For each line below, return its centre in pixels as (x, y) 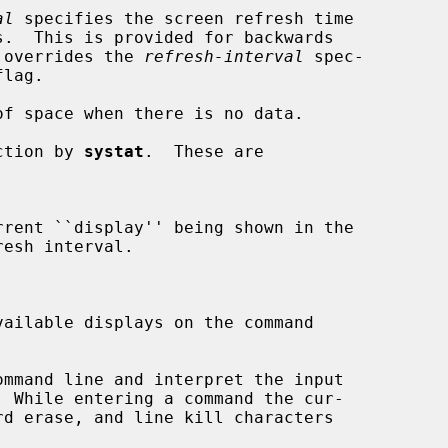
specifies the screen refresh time (184, 18)
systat (114, 151)
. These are (204, 151)
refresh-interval (224, 56)
